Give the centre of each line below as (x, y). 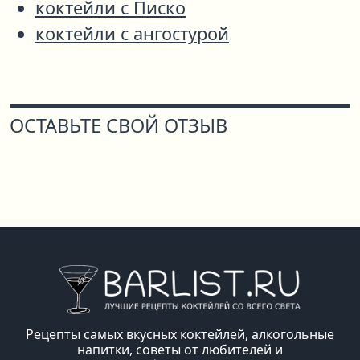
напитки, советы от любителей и (180, 349)
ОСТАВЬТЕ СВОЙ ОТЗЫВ (119, 126)
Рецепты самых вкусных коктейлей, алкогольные (180, 334)
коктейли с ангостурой (132, 34)
